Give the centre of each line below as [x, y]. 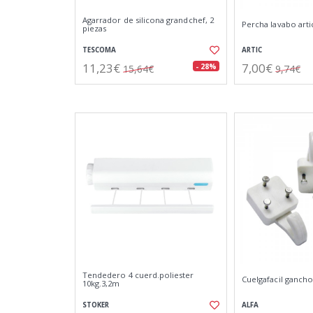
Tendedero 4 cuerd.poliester [138, 275]
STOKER [96, 305]
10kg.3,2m [101, 283]
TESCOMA [99, 50]
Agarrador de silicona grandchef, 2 [148, 20]
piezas [95, 28]
